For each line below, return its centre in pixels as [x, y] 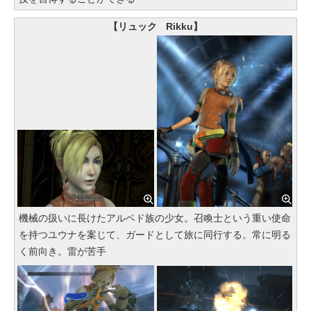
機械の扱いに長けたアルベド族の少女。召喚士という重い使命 [155, 218]
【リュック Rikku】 [155, 27]
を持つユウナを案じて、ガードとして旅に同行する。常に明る [155, 234]
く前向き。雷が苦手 [62, 251]
